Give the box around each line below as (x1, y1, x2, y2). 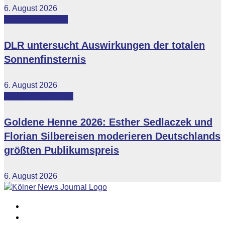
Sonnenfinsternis (4, 54, 86, 65)
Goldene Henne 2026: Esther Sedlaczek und (4, 117, 212, 128)
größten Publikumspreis (4, 145, 119, 156)
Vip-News (38, 91, 73, 100)
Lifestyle (38, 15, 68, 24)
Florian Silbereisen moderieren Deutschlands (4, 131, 220, 142)
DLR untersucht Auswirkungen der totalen (4, 40, 205, 51)
